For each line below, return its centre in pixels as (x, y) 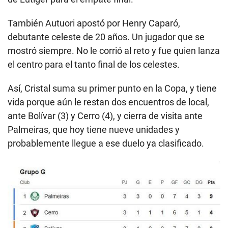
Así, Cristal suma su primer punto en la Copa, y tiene (112, 88)
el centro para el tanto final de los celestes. (94, 64)
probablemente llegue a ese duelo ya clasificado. (106, 143)
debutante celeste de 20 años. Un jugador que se (106, 37)
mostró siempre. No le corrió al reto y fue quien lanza (114, 50)
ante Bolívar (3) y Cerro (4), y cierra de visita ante (105, 116)
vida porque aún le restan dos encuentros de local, (108, 102)
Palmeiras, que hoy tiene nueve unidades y (94, 129)
